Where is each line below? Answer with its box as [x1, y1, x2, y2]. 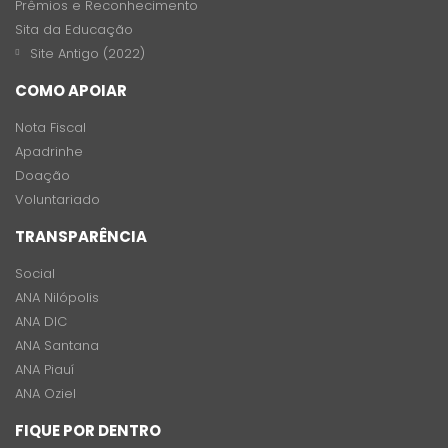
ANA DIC [15, 311, 67, 331]
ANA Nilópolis [15, 287, 99, 307]
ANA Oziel [15, 383, 76, 403]
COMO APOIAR [15, 79, 127, 101]
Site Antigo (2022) [30, 43, 145, 63]
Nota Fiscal [15, 117, 86, 137]
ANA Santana [15, 335, 99, 355]
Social [15, 263, 55, 283]
